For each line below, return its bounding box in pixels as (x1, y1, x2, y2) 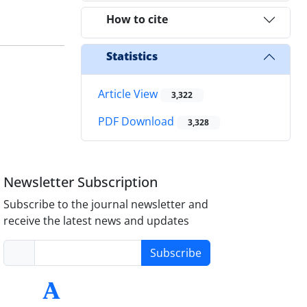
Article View (98, 86, 160, 101)
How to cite (106, 12, 168, 27)
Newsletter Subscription (3, 173, 158, 192)
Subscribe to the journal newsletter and (3, 197, 209, 212)
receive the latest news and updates (3, 213, 190, 229)
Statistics (106, 49, 158, 64)
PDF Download (98, 114, 177, 130)
